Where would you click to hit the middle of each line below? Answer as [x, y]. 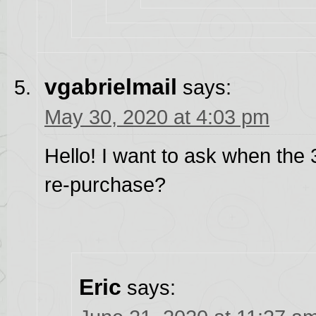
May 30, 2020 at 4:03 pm [157, 117]
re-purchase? [105, 185]
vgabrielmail [111, 87]
